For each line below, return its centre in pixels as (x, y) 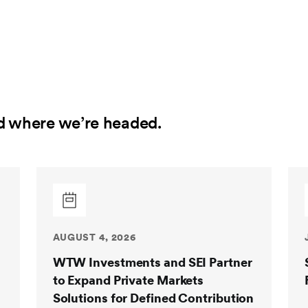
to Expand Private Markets (128, 280)
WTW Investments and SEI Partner (152, 262)
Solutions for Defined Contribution (153, 298)
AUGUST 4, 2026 (94, 237)
